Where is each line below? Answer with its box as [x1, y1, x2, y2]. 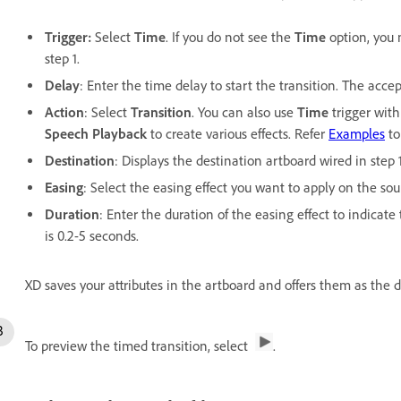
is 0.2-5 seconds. [45, 227, 142, 244]
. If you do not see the [166, 29, 294, 46]
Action [45, 104, 84, 121]
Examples [328, 125, 385, 142]
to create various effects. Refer [150, 125, 328, 142]
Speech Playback [45, 125, 150, 142]
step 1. [45, 50, 87, 67]
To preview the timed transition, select [25, 337, 252, 354]
